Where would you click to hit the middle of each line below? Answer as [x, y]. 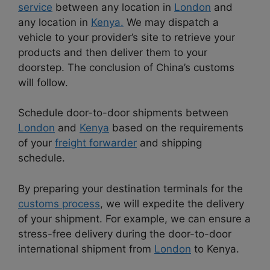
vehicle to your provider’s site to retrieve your [127, 37]
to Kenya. [215, 249]
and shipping [169, 143]
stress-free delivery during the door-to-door [125, 234]
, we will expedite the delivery [172, 203]
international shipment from [86, 249]
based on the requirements [176, 128]
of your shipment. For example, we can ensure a [134, 218]
